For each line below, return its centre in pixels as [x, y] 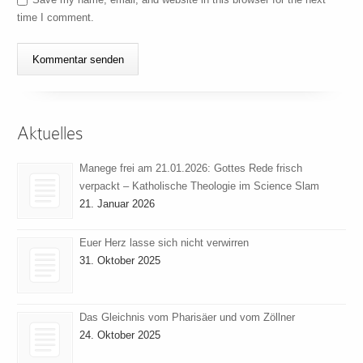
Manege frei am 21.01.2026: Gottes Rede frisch [191, 168]
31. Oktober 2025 [120, 260]
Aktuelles [51, 134]
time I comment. [56, 18]
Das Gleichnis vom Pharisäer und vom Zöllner [188, 317]
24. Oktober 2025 [120, 335]
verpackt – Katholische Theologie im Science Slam [200, 186]
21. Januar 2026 [117, 203]
